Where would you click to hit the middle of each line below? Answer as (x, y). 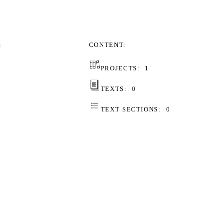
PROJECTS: (120, 68)
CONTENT (106, 44)
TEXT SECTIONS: (131, 109)
